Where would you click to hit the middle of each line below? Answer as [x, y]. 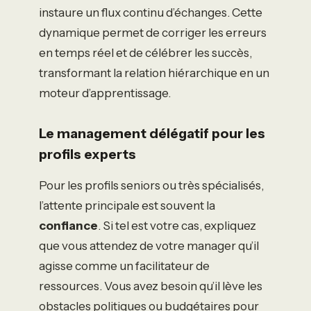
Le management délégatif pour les [152, 133]
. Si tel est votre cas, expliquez [177, 226]
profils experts [87, 154]
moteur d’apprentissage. [105, 93]
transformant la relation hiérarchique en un [154, 73]
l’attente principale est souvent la [127, 206]
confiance [68, 226]
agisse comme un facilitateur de [124, 266]
